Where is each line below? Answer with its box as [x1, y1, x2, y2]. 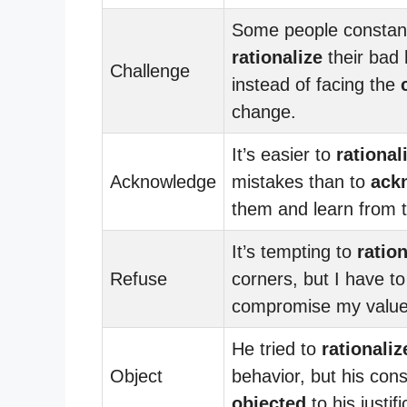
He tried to [232, 338, 322, 359]
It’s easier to [232, 144, 336, 164]
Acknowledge [110, 171, 216, 192]
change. [232, 101, 296, 122]
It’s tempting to [232, 241, 357, 262]
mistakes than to [232, 171, 371, 192]
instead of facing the [232, 74, 401, 94]
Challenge [110, 60, 190, 81]
